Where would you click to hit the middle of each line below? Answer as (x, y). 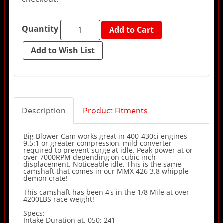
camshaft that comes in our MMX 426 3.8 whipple (106, 171)
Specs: (35, 213)
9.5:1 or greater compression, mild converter (97, 143)
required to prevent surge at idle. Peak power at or (108, 150)
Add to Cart (131, 30)
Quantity (40, 29)
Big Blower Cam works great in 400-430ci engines (105, 136)
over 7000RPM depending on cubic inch (89, 157)
